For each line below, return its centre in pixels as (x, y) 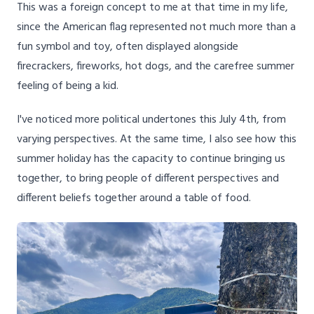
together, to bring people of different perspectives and (148, 179)
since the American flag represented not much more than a (156, 28)
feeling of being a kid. (68, 87)
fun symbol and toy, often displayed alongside (128, 47)
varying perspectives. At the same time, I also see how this (157, 140)
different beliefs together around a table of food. (134, 199)
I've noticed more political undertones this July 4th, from (151, 120)
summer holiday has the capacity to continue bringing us (151, 159)
